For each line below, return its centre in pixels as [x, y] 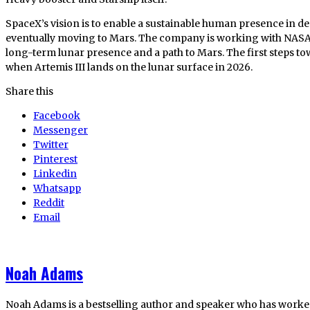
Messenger [61, 130]
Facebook [57, 115]
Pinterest [55, 159]
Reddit [49, 202]
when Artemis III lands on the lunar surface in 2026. [129, 67]
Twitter [51, 144]
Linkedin [55, 173]
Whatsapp [57, 188]
